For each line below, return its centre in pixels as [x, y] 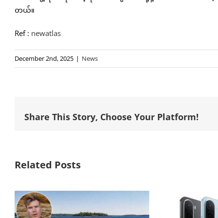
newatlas [46, 33]
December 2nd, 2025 [44, 58]
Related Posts [48, 164]
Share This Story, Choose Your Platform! [111, 117]
